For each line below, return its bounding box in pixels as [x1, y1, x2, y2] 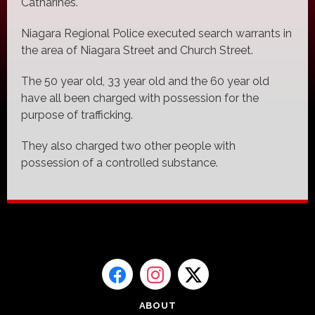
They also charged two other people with [21, 139, 236, 153]
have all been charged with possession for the [21, 91, 259, 105]
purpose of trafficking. [21, 108, 133, 122]
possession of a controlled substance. [21, 155, 218, 169]
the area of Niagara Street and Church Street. [21, 43, 253, 57]
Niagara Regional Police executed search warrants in [21, 26, 292, 40]
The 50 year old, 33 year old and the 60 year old [21, 74, 269, 88]
